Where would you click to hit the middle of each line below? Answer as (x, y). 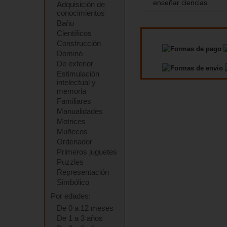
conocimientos (81, 13)
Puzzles (70, 162)
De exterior (75, 64)
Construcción (79, 43)
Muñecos (72, 131)
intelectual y (76, 82)
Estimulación (78, 74)
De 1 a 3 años (80, 218)
